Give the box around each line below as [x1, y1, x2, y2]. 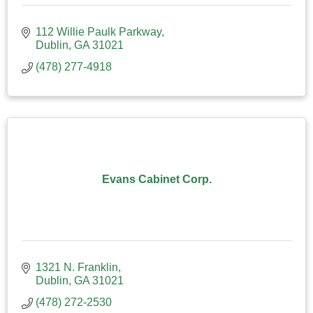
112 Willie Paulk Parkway [36, 25, 161, 38]
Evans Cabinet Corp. [101, 173, 212, 185]
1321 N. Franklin [36, 261, 118, 273]
